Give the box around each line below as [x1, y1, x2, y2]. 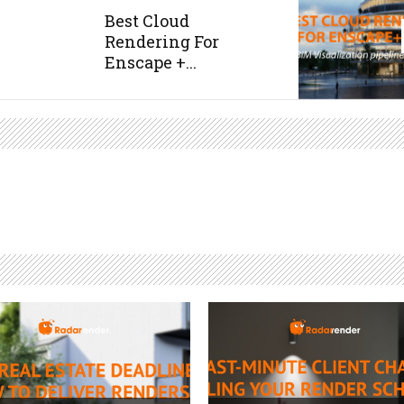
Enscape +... [105, 51, 197, 74]
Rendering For [105, 31, 219, 53]
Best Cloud [105, 10, 189, 32]
